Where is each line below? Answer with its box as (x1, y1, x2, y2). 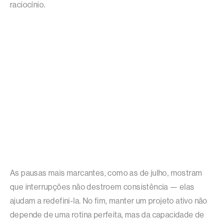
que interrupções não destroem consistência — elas (10, 182, 195, 192)
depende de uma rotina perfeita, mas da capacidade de (10, 210, 205, 220)
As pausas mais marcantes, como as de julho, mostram (10, 168, 203, 178)
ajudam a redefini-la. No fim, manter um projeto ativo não (10, 196, 208, 206)
